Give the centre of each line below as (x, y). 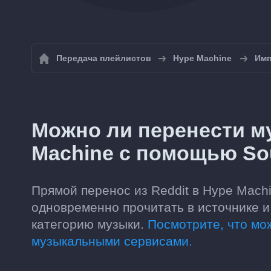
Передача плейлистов (104, 58)
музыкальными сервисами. (112, 241)
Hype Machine (202, 58)
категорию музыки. (90, 224)
